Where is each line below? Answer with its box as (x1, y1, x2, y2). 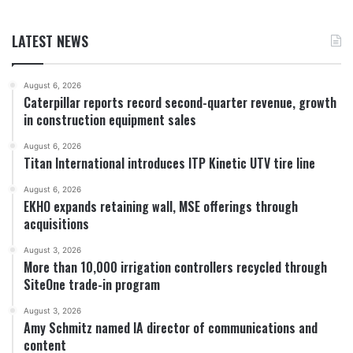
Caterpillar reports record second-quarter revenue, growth (24, 93, 336, 113)
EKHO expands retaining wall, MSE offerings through (24, 197, 298, 217)
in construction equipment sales (24, 110, 196, 130)
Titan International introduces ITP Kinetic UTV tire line (24, 154, 315, 173)
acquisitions (24, 214, 89, 234)
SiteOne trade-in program (24, 275, 160, 295)
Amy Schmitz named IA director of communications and (24, 318, 318, 338)
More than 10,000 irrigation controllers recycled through (24, 258, 327, 277)
